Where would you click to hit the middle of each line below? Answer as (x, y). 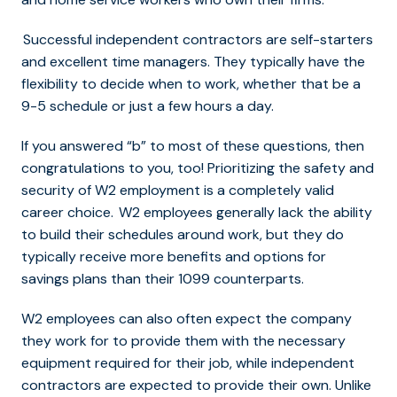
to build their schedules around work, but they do (183, 235)
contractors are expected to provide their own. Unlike (196, 385)
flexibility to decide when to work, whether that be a (191, 84)
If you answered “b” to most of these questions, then (193, 146)
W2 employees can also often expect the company (187, 319)
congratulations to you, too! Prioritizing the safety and (198, 168)
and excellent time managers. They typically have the (193, 62)
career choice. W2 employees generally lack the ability (197, 213)
